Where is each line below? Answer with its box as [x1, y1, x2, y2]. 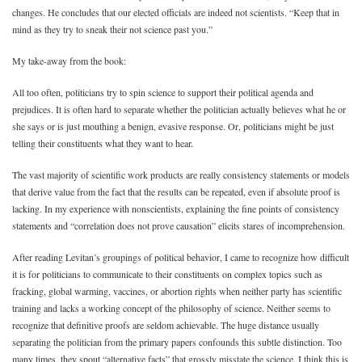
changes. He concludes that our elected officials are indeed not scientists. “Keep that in [12, 6, 339, 19]
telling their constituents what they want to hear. [12, 137, 193, 149]
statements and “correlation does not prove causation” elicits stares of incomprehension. [12, 219, 345, 232]
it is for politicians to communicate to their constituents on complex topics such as [12, 267, 322, 280]
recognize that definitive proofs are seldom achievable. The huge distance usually [12, 318, 319, 331]
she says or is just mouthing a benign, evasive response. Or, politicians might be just [12, 120, 334, 133]
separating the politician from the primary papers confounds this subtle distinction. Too [12, 335, 342, 348]
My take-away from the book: [12, 54, 126, 67]
